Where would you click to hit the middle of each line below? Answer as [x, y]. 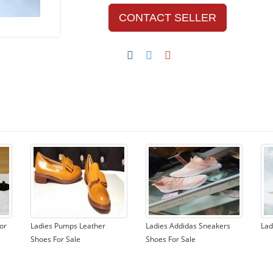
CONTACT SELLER [167, 17]
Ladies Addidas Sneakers [188, 225]
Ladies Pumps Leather [68, 225]
